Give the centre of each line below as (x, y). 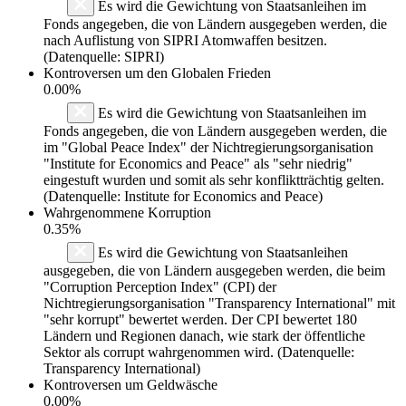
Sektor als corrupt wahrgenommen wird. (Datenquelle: (199, 352)
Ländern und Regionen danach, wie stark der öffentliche (204, 335)
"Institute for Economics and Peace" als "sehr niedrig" (198, 163)
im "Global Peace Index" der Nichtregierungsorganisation (208, 147)
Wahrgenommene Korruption (127, 212)
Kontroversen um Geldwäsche (130, 384)
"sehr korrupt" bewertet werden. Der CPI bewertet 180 (200, 319)
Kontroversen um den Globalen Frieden (157, 72)
